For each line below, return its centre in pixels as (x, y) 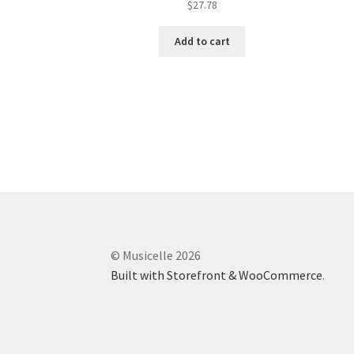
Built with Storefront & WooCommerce (217, 275)
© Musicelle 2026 (156, 256)
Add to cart (202, 41)
